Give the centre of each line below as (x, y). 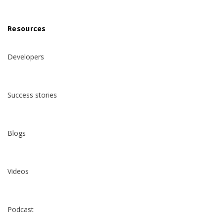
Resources (27, 29)
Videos (18, 171)
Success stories (32, 95)
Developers (26, 57)
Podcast (21, 210)
